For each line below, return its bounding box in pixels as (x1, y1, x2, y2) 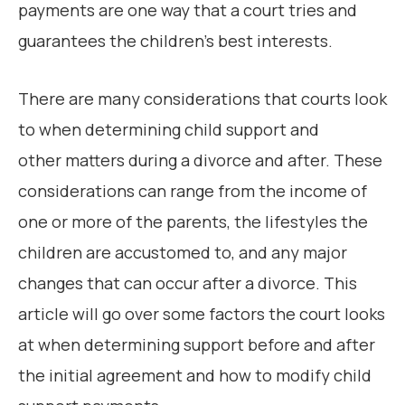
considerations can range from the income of (18, 180, 367, 202)
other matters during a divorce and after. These (18, 149, 382, 172)
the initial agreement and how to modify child (18, 364, 372, 387)
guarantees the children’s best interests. (18, 30, 333, 52)
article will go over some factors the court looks (18, 303, 385, 325)
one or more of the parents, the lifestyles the (18, 211, 368, 233)
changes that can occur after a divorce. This (18, 272, 357, 295)
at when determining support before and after (18, 334, 375, 356)
